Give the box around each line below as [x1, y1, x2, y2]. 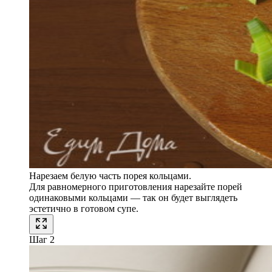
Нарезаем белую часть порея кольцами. [29, 171, 191, 182]
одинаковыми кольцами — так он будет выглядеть [29, 192, 237, 203]
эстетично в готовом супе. [29, 203, 138, 214]
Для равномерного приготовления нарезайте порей [29, 182, 242, 192]
